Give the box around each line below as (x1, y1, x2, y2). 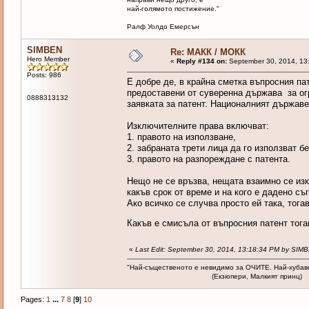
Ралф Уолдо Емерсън (126, 23, 199, 31)
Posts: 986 (26, 71, 61, 79)
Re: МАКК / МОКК (170, 47, 246, 58)
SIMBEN (26, 45, 62, 56)
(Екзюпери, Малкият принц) (126, 272, 302, 281)
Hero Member (26, 55, 70, 63)
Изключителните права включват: (126, 121, 269, 132)
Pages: (20, 295, 46, 304)
